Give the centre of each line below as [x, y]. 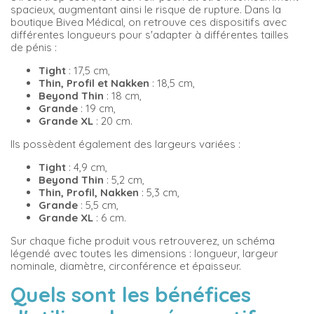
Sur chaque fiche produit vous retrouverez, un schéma [143, 241]
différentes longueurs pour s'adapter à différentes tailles [150, 35]
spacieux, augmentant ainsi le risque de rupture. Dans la [146, 10]
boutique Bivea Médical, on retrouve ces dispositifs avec [149, 22]
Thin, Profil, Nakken [89, 193]
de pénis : [34, 48]
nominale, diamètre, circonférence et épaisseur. [127, 266]
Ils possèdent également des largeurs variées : [125, 144]
